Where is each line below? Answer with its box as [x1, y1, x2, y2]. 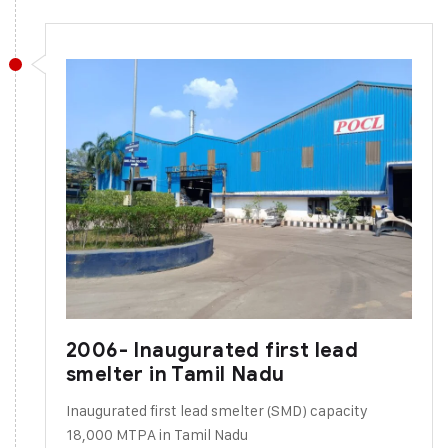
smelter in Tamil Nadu [66, 361, 285, 387]
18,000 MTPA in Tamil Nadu [66, 424, 248, 444]
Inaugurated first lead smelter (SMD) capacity [66, 400, 368, 420]
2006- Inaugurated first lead [66, 337, 359, 363]
